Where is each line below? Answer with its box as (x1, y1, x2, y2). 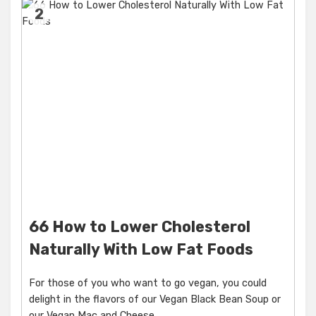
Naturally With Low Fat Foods (29, 241, 253, 259)
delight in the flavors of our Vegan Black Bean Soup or (29, 293, 281, 306)
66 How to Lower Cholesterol (29, 218, 250, 236)
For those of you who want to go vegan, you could (29, 277, 267, 290)
